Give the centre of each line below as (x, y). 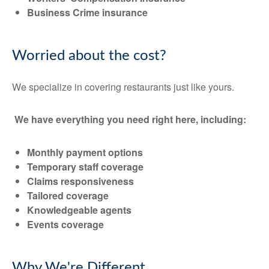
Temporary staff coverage (85, 167)
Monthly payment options (85, 152)
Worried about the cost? (89, 56)
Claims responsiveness (80, 181)
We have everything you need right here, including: (130, 119)
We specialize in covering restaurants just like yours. (123, 87)
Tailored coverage (68, 195)
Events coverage (65, 224)
